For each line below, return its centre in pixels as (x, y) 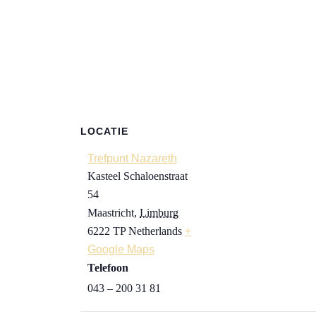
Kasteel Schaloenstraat (138, 176)
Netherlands (155, 231)
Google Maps (121, 249)
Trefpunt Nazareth (132, 158)
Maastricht (111, 213)
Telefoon (108, 268)
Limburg (159, 213)
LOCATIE (104, 131)
